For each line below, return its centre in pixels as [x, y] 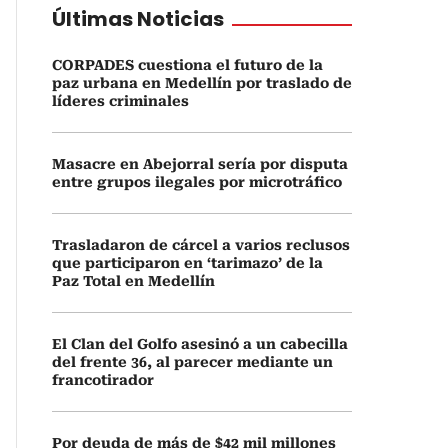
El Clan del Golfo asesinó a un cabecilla [200, 344]
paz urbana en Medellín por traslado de [202, 83]
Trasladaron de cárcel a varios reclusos [201, 245]
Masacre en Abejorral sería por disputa [200, 164]
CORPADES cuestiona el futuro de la [187, 65]
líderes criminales [120, 101]
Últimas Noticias [138, 19]
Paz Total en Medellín [133, 281]
